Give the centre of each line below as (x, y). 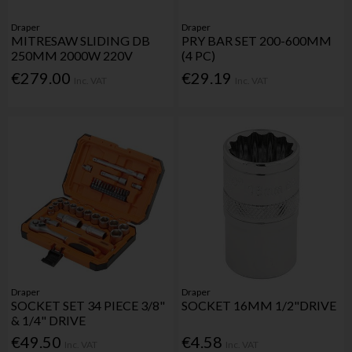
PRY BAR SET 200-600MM (257, 41)
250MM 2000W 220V (72, 56)
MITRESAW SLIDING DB (81, 41)
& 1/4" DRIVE (49, 321)
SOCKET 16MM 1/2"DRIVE (259, 306)
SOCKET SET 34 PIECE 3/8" (88, 306)
